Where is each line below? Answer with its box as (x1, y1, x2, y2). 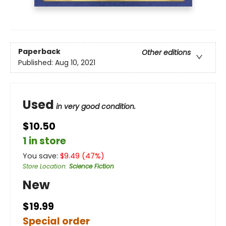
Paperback (18, 46, 61, 57)
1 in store (23, 134, 66, 148)
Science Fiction (69, 161, 114, 171)
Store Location (23, 161, 66, 171)
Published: (18, 58, 55, 68)
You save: (23, 150, 60, 161)
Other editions (142, 47, 191, 58)
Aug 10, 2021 (55, 58, 95, 68)
